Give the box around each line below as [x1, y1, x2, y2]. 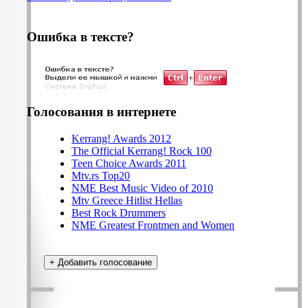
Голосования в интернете [27, 104, 176, 120]
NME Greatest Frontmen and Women [71, 219, 234, 231]
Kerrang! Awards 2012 [71, 132, 171, 144]
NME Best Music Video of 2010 [71, 181, 213, 194]
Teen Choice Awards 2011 [71, 157, 186, 169]
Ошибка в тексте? [27, 29, 134, 44]
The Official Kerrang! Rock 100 [71, 144, 212, 157]
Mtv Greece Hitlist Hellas [71, 194, 182, 206]
